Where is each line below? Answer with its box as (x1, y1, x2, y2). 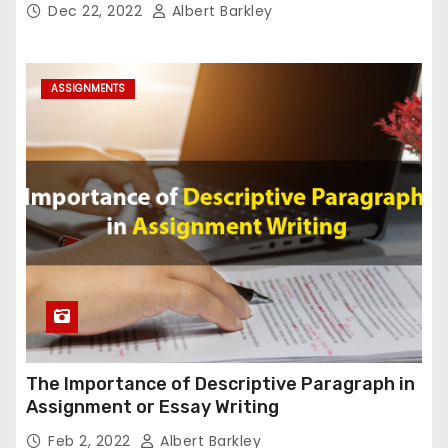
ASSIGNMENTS (51, 81, 125, 97)
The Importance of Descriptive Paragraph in (26, 373, 415, 396)
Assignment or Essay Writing (26, 396, 279, 419)
